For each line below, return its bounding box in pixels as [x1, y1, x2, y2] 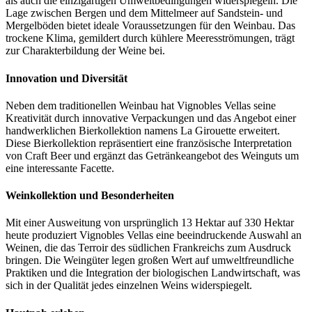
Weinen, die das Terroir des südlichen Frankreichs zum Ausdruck [6, 242, 291, 254]
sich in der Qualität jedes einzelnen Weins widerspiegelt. [6, 279, 252, 292]
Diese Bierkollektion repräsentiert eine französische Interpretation [6, 136, 292, 149]
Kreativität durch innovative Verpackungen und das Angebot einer [6, 111, 296, 124]
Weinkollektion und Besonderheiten [6, 189, 174, 202]
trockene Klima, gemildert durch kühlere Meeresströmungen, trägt [6, 32, 295, 45]
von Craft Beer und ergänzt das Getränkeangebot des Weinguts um [6, 149, 299, 162]
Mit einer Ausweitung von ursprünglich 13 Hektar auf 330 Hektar [6, 217, 294, 229]
